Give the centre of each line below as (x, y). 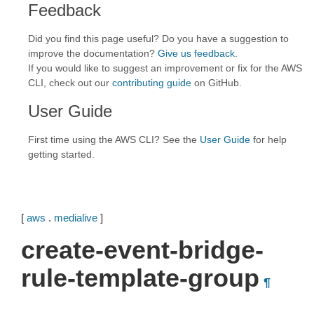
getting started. (61, 154)
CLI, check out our (70, 83)
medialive (76, 218)
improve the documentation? (93, 53)
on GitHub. (217, 83)
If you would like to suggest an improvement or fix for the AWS (165, 68)
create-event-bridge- (142, 250)
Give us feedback (196, 53)
